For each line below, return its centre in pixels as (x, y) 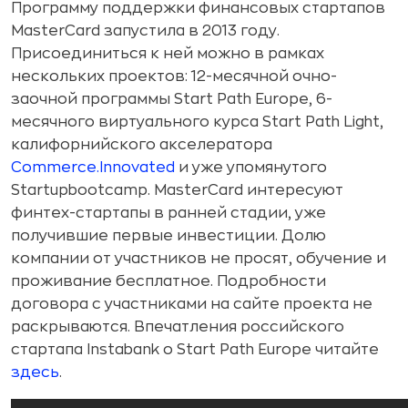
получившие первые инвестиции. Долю (168, 236)
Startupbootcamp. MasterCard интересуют (177, 191)
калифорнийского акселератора (142, 145)
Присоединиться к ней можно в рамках (168, 54)
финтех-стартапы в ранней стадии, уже (168, 214)
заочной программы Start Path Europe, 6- (172, 100)
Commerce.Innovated (93, 168)
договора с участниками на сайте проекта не (192, 305)
